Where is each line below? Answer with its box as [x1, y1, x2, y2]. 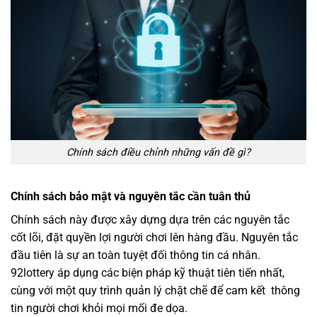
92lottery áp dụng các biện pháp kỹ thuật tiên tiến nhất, [11, 265, 284, 279]
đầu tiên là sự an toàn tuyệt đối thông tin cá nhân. [11, 248, 260, 262]
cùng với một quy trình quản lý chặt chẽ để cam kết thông [11, 283, 300, 297]
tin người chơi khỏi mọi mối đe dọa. [11, 301, 190, 315]
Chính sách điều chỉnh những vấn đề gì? [67, 146, 250, 158]
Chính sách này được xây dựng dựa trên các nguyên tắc [11, 212, 289, 226]
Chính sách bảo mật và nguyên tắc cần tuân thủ [11, 189, 253, 203]
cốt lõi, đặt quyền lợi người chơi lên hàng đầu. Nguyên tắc [11, 230, 298, 244]
